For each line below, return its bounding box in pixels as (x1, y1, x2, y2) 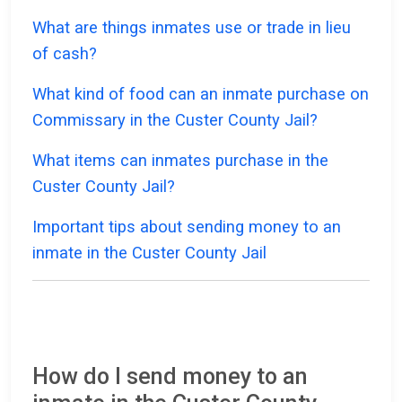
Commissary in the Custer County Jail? (32, 110, 318, 130)
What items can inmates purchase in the (32, 151, 328, 170)
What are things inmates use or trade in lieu (32, 18, 351, 38)
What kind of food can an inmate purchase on (32, 84, 369, 104)
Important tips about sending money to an (32, 217, 341, 237)
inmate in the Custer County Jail (32, 243, 267, 263)
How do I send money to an (32, 363, 308, 390)
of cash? (32, 44, 97, 64)
